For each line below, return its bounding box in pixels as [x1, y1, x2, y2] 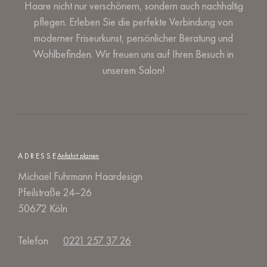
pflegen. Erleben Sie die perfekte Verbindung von [34, 15, 233, 29]
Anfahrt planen [57, 151, 100, 160]
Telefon [18, 234, 48, 247]
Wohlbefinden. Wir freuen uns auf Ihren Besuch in [33, 47, 234, 61]
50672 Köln [18, 201, 67, 215]
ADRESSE [18, 150, 58, 161]
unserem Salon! [102, 63, 165, 77]
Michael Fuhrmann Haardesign [18, 169, 142, 183]
